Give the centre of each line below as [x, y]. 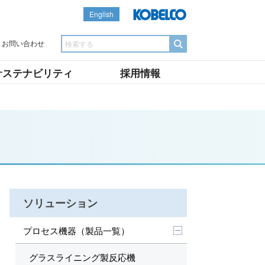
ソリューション [60, 203]
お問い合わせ [23, 43]
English [101, 14]
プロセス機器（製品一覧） [76, 230]
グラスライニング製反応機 [82, 257]
